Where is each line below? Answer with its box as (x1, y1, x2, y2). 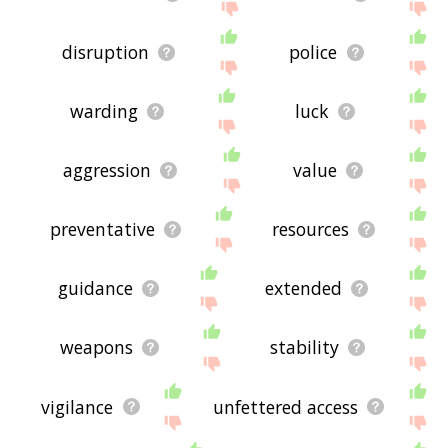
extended (264, 276, 342, 301)
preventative (50, 217, 156, 242)
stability (270, 335, 340, 360)
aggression (62, 158, 151, 183)
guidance (57, 276, 133, 301)
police (289, 40, 338, 65)
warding (70, 99, 139, 124)
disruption (61, 40, 149, 65)
